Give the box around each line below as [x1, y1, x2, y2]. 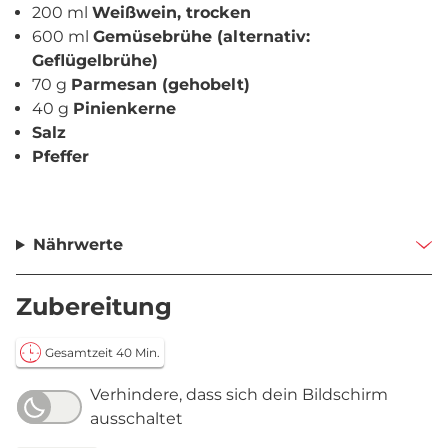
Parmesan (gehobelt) [71, 75, 250, 94]
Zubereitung [16, 292, 172, 321]
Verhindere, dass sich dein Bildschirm [90, 385, 388, 404]
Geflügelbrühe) [32, 51, 158, 70]
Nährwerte [32, 235, 123, 254]
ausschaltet [90, 409, 183, 428]
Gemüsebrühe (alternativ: [93, 27, 310, 46]
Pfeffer [32, 147, 89, 166]
